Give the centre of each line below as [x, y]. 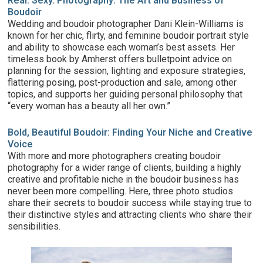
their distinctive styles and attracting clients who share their [130, 214]
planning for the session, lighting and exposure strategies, [127, 70]
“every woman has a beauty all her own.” [89, 106]
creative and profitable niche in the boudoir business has [124, 179]
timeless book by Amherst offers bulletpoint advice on [120, 59]
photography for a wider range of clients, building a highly [125, 167]
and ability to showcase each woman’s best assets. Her [122, 47]
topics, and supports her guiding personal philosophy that [125, 94]
